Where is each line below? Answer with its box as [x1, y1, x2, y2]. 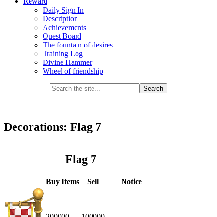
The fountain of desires [43, 41, 113, 49]
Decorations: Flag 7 [4, 121, 101, 134]
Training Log [43, 49, 83, 58]
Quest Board [43, 32, 81, 41]
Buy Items [46, 177, 79, 186]
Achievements [43, 23, 86, 32]
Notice [121, 177, 142, 186]
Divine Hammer [43, 58, 92, 67]
